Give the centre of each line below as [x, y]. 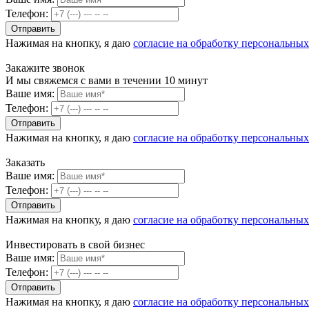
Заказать [25, 162]
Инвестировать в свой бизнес [75, 245]
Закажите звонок [45, 68]
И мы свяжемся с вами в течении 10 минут [107, 80]
